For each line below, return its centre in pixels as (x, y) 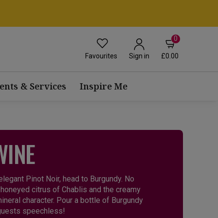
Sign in (139, 56)
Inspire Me (103, 86)
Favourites (101, 56)
